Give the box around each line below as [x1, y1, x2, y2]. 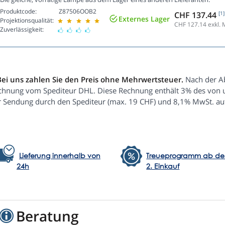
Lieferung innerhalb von [19, 151, 100, 161]
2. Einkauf [146, 161, 180, 171]
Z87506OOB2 [59, 7, 96, 16]
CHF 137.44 [174, 9, 218, 21]
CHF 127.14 [174, 20, 206, 29]
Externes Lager [119, 14, 170, 24]
